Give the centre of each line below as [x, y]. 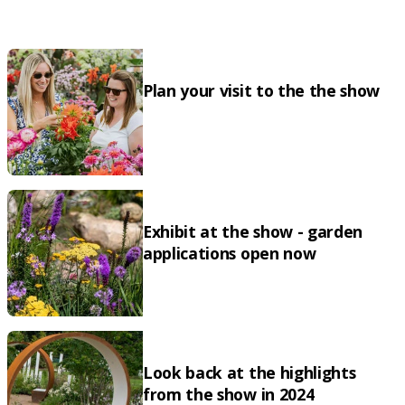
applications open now [230, 253]
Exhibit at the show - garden [253, 231]
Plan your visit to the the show [262, 90]
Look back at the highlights [250, 372]
